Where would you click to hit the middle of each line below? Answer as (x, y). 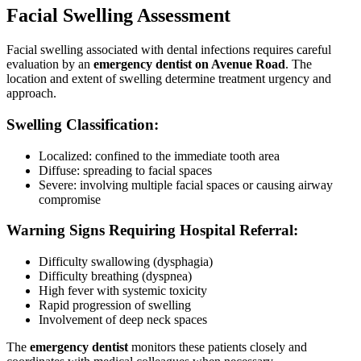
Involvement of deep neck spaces (123, 319)
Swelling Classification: (83, 124)
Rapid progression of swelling (115, 305)
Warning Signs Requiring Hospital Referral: (152, 230)
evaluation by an (48, 64)
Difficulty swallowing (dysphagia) (126, 261)
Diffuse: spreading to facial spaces (125, 170)
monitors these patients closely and (218, 346)
